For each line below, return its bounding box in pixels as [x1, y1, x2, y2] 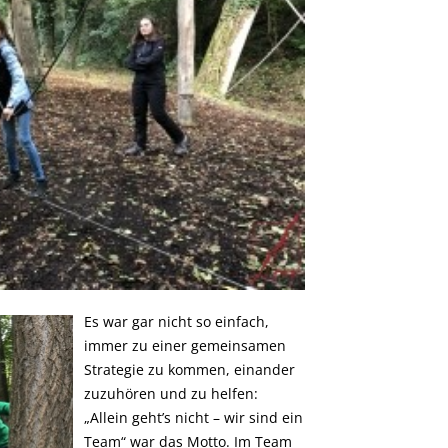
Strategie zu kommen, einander [83, 360, 295, 380]
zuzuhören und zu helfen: [83, 384, 258, 404]
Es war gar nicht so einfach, [83, 312, 269, 332]
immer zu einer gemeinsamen [83, 336, 286, 356]
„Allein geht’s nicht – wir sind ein [83, 408, 303, 428]
